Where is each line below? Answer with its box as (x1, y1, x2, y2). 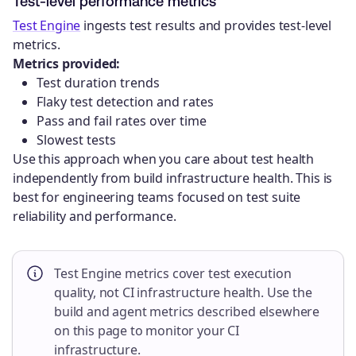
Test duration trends (37, 74, 160, 92)
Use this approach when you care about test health (13, 150, 315, 168)
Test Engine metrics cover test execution (54, 265, 292, 283)
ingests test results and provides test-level (80, 17, 332, 35)
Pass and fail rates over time (37, 112, 207, 130)
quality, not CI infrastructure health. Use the (54, 284, 312, 302)
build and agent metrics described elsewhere (54, 303, 320, 321)
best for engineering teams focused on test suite (13, 188, 301, 207)
